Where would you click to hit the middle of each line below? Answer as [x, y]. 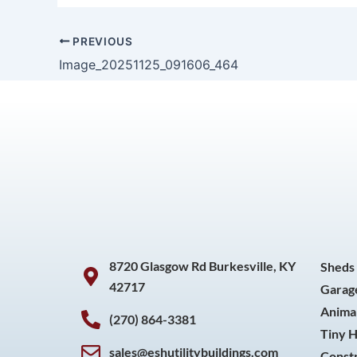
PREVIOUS [101, 41]
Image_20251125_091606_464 [149, 64]
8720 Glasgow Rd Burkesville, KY [202, 266]
